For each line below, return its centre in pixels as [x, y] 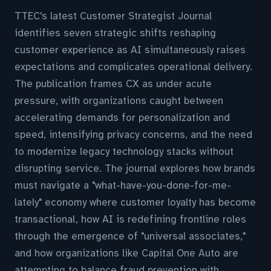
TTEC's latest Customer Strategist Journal [113, 16]
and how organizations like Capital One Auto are [126, 253]
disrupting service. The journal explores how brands [135, 168]
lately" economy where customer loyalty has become [135, 202]
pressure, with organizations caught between [119, 101]
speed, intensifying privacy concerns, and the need [133, 135]
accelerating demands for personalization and [122, 118]
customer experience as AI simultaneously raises [130, 50]
